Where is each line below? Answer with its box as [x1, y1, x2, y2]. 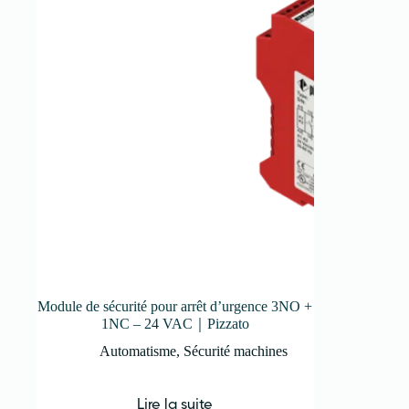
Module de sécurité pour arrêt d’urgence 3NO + [37, 299, 313, 314]
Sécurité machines [183, 343, 288, 359]
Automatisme [99, 343, 176, 359]
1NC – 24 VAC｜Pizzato [100, 316, 249, 331]
